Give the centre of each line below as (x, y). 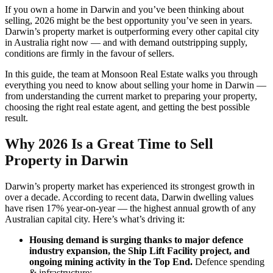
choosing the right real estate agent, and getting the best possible (127, 107)
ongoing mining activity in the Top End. (112, 261)
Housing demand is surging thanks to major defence (136, 239)
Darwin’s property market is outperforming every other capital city (132, 31)
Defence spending (230, 261)
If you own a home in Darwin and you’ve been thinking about (124, 9)
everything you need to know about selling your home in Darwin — (136, 85)
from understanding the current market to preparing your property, (131, 96)
